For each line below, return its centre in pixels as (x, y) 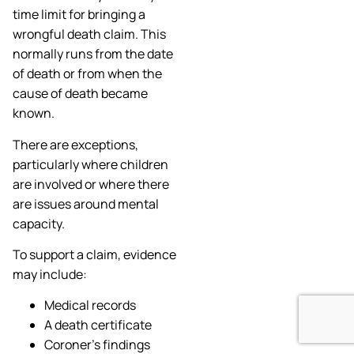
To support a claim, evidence (94, 255)
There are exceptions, (75, 144)
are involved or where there (91, 184)
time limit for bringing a (79, 15)
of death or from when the (87, 74)
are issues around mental (86, 203)
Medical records (90, 305)
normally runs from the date (93, 54)
